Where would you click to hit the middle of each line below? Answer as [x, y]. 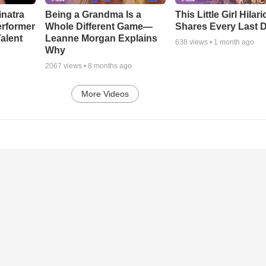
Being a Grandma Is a [93, 15]
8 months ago [110, 66]
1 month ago [234, 42]
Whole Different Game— [99, 27]
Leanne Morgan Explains [101, 39]
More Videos [105, 94]
